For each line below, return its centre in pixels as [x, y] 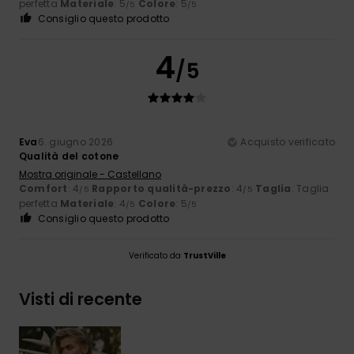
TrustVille [204, 255]
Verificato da [156, 255]
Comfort [43, 188]
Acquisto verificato [288, 141]
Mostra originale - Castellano [90, 174]
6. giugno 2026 [75, 141]
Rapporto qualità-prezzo [162, 188]
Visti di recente [81, 299]
